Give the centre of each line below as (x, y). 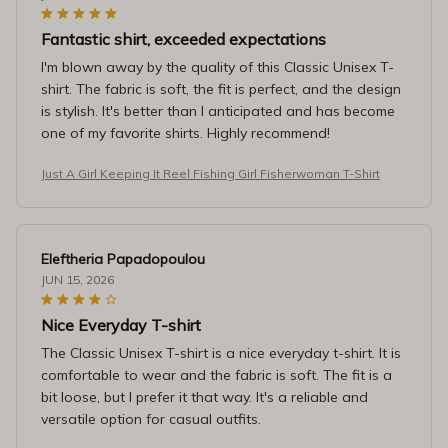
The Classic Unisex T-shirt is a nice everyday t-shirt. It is (221, 352)
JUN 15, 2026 (77, 279)
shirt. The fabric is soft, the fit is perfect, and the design (221, 88)
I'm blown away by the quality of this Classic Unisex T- (217, 66)
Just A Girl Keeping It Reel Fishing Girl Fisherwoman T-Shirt (210, 173)
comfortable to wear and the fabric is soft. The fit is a (216, 374)
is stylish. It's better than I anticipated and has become (218, 110)
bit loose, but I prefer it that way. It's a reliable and (204, 396)
